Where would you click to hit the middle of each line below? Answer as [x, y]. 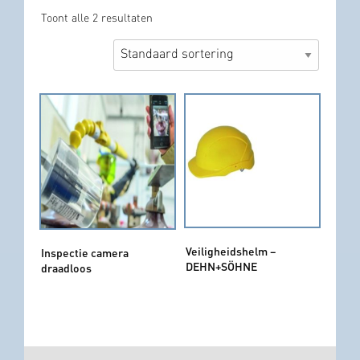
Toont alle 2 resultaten [97, 19]
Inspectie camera [85, 253]
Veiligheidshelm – [230, 250]
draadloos [66, 268]
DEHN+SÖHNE [221, 266]
